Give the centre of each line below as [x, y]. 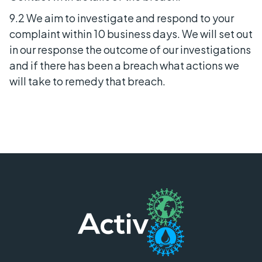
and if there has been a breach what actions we [124, 65]
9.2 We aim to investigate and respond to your [122, 18]
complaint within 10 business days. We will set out [131, 33]
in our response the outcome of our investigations [130, 49]
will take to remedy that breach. [87, 81]
